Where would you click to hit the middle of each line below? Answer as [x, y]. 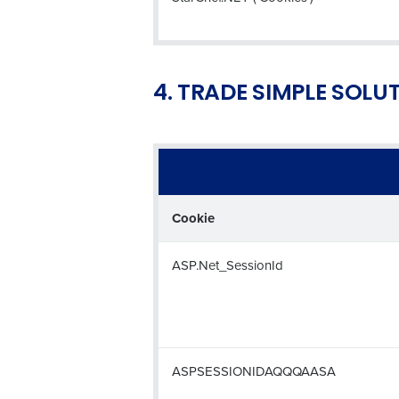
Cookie [193, 218]
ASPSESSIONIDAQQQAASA [254, 371]
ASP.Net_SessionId [228, 265]
